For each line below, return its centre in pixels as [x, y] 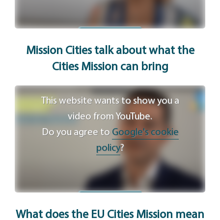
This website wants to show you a [110, 101]
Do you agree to [77, 133]
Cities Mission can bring [110, 67]
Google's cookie [145, 133]
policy [108, 149]
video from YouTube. [110, 117]
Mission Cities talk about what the [110, 51]
